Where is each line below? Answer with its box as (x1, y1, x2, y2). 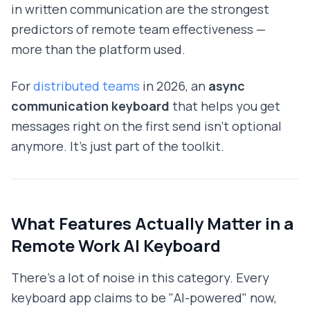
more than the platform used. (11, 41, 185, 58)
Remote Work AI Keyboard (11, 234, 221, 257)
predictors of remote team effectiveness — (11, 21, 266, 38)
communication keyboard (11, 98, 170, 115)
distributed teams (33, 77, 140, 95)
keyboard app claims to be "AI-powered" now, (11, 289, 277, 307)
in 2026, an (140, 77, 208, 95)
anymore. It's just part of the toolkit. (11, 138, 224, 155)
